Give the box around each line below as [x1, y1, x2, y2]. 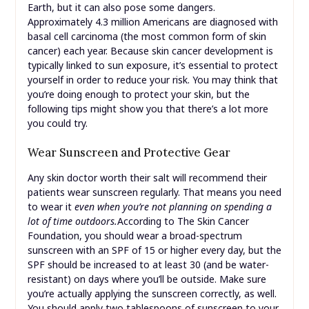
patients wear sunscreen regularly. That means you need [27, 186, 281, 199]
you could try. [27, 117, 88, 130]
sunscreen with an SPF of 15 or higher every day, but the [27, 243, 281, 257]
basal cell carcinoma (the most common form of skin [27, 30, 266, 43]
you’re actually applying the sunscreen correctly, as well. [27, 287, 277, 301]
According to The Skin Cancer [117, 215, 249, 228]
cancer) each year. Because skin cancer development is [27, 44, 273, 58]
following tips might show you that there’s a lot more [27, 102, 268, 116]
